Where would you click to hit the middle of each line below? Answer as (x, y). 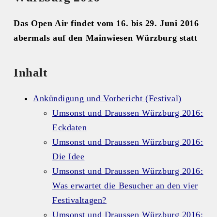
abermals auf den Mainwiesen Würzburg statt (106, 38)
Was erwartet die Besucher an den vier (125, 186)
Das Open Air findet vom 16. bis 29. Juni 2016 (106, 23)
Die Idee (69, 157)
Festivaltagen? (79, 200)
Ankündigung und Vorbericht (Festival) (107, 99)
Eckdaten (70, 128)
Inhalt (31, 73)
